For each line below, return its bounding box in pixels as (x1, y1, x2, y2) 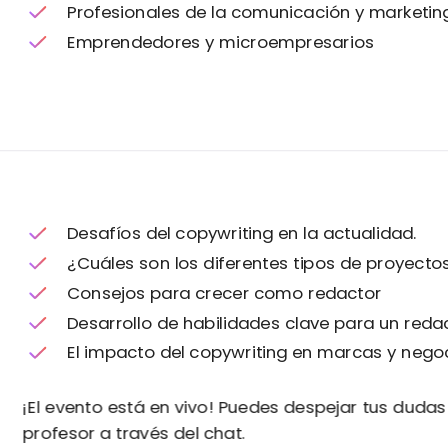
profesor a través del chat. (22, 420, 245, 445)
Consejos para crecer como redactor (67, 280, 382, 305)
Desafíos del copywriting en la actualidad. (67, 221, 417, 245)
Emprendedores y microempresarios (67, 29, 375, 54)
